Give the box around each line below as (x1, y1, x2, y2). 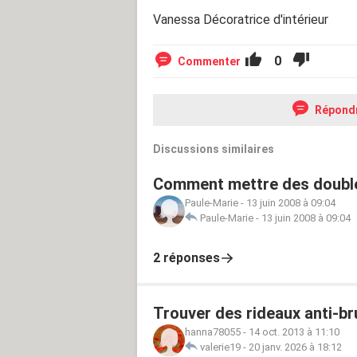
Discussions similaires (153, 142, 274, 155)
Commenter (178, 54, 241, 68)
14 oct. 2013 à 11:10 (249, 325, 339, 338)
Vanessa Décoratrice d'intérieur (153, 11, 328, 27)
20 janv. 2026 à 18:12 (249, 340, 342, 353)
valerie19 (200, 340, 241, 353)
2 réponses (153, 249, 220, 265)
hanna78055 (185, 325, 241, 338)
